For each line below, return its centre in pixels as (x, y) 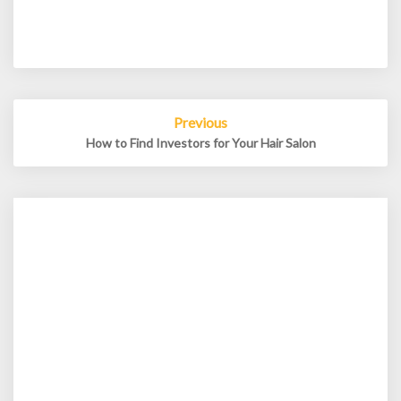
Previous (200, 122)
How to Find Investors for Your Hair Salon (200, 143)
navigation (64, 128)
